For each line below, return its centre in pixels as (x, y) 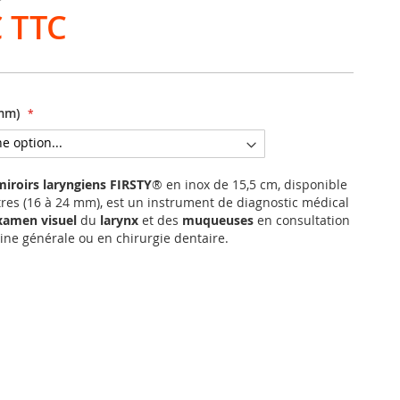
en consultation (302, 220)
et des (160, 220)
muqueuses (218, 220)
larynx (119, 220)
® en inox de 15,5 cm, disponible (250, 184)
